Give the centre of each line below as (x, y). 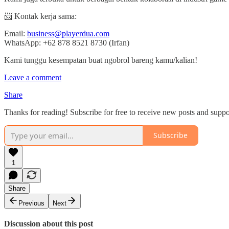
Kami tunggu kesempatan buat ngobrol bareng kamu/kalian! (101, 60)
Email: (16, 33)
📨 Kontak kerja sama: (40, 16)
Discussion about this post (49, 223)
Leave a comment (33, 77)
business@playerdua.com (68, 33)
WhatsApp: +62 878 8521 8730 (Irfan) (67, 42)
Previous (31, 203)
